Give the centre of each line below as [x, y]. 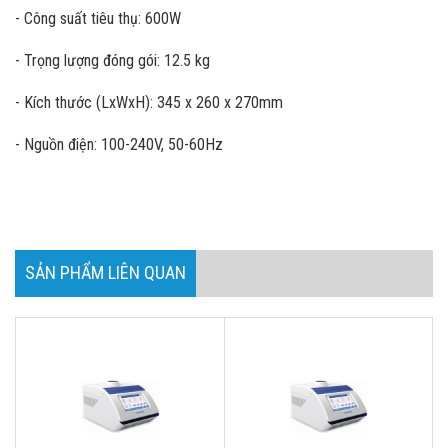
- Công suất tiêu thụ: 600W [98, 18]
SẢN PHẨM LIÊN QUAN [105, 272]
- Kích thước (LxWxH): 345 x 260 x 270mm [149, 102]
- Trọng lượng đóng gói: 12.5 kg [112, 60]
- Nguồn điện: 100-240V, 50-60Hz [121, 144]
